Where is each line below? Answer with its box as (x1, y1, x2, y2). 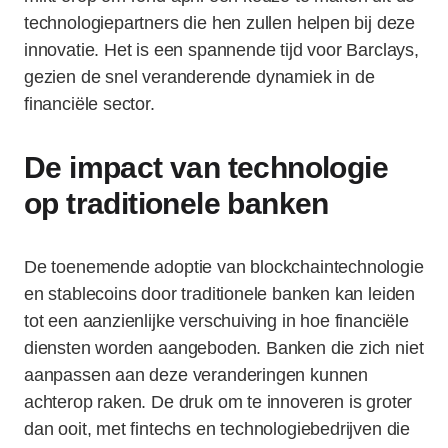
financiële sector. (24, 94, 155, 114)
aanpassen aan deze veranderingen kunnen (24, 365, 368, 385)
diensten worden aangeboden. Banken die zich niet (24, 338, 424, 358)
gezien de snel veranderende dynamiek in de (24, 67, 375, 87)
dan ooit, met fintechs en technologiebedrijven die (24, 419, 411, 439)
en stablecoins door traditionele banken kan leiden (24, 284, 416, 304)
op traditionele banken (24, 187, 329, 220)
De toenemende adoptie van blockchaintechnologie (24, 257, 424, 277)
